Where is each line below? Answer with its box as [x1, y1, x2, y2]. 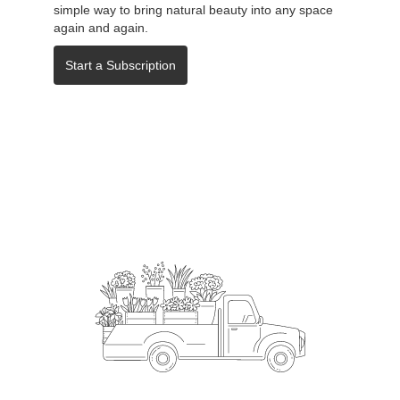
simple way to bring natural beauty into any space [54, 2, 333, 17]
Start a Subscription [65, 57, 176, 72]
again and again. [54, 20, 148, 35]
